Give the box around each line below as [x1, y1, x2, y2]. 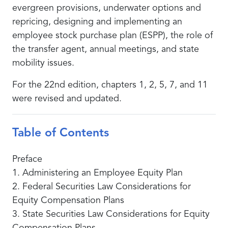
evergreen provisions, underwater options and [12, 4, 201, 13]
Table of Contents [12, 128, 109, 139]
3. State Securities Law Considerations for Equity [12, 210, 210, 219]
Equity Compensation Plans [12, 196, 124, 205]
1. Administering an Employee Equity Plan [12, 168, 183, 178]
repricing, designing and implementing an [12, 17, 182, 26]
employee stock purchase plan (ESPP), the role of [12, 31, 213, 40]
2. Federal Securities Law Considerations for [12, 182, 191, 191]
